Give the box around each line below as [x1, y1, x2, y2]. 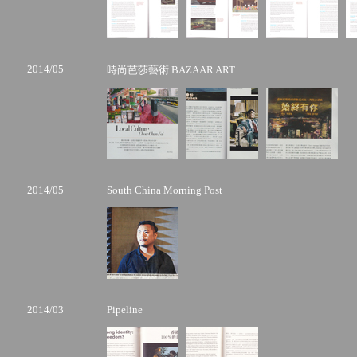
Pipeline [107, 304, 143, 316]
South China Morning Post [107, 184, 222, 196]
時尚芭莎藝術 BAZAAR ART [107, 64, 235, 76]
